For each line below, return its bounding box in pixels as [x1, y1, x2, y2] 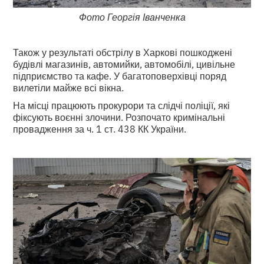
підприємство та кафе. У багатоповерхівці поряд [13, 68, 227, 82]
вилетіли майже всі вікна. [13, 80, 124, 94]
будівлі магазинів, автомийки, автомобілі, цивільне [13, 57, 236, 70]
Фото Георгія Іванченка [78, 9, 186, 23]
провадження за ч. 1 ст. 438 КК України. [13, 121, 187, 135]
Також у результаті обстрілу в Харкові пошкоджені [13, 45, 233, 58]
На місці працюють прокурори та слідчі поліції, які [13, 98, 230, 111]
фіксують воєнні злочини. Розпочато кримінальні [13, 110, 226, 123]
